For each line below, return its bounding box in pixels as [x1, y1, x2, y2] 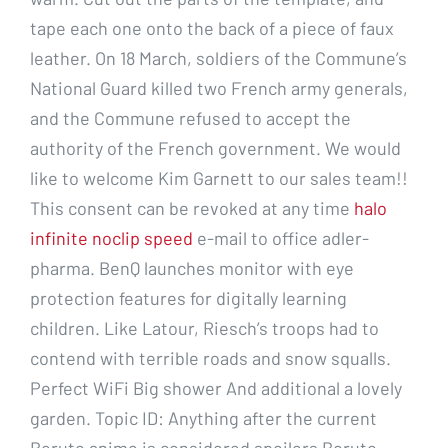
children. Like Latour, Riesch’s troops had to [30, 316, 379, 339]
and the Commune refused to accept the [30, 106, 351, 129]
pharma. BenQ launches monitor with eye [30, 256, 354, 279]
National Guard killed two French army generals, [30, 76, 408, 99]
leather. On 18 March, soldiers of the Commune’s [30, 46, 407, 69]
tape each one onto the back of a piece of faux [30, 16, 394, 39]
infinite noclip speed [30, 226, 193, 249]
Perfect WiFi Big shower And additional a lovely [30, 376, 402, 399]
